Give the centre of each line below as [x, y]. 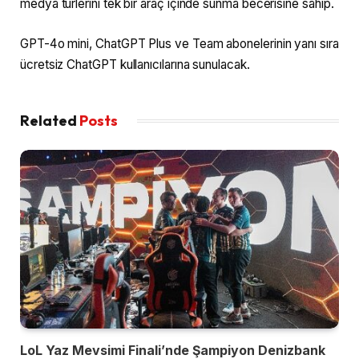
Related [50, 120]
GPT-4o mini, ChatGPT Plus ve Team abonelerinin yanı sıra [179, 43]
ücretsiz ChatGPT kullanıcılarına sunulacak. [135, 64]
